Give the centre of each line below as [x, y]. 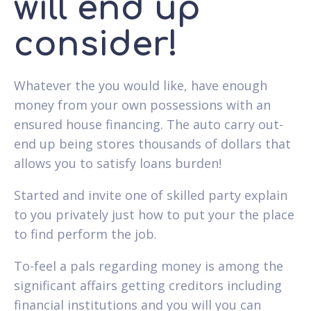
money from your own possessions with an [142, 104]
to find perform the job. [85, 234]
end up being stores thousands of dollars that [152, 143]
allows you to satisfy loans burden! [118, 163]
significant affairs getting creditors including [148, 285]
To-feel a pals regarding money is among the [149, 266]
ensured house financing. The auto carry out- [149, 124]
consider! [96, 44]
